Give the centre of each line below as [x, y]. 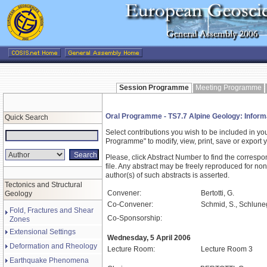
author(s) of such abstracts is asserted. [167, 175]
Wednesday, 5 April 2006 [149, 238]
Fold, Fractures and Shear [52, 210]
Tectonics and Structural [44, 185]
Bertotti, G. [218, 193]
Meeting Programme [229, 88]
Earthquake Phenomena [49, 260]
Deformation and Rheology [53, 246]
